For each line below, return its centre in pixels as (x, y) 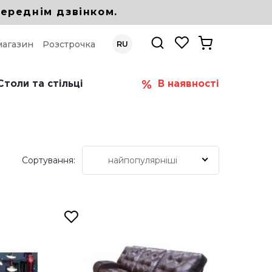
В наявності (189, 84)
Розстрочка (69, 45)
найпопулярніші (143, 161)
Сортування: (49, 161)
